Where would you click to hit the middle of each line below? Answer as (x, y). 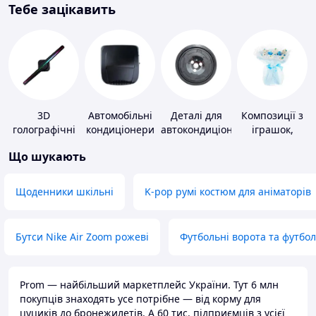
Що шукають (47, 157)
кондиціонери (120, 130)
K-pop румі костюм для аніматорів (228, 192)
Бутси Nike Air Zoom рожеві (82, 237)
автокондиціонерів (207, 130)
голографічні (44, 130)
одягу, (272, 144)
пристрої (44, 144)
